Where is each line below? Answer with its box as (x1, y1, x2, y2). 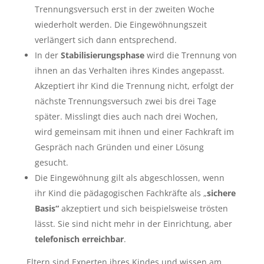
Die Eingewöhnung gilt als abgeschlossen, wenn (34, 172, 225, 183)
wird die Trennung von (146, 49, 237, 61)
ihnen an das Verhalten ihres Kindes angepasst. (34, 65, 225, 76)
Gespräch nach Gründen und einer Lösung (34, 141, 204, 153)
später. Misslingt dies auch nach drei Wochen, (34, 111, 218, 122)
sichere (206, 187, 236, 199)
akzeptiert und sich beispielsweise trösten (61, 203, 228, 214)
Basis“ (34, 203, 61, 214)
